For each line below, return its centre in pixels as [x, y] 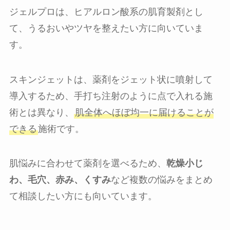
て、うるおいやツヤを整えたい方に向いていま [106, 28]
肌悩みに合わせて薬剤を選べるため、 [88, 164]
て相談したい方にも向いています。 [83, 196]
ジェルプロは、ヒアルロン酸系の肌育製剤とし [106, 12]
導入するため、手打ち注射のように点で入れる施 [111, 96]
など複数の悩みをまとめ [161, 180]
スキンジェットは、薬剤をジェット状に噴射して [111, 79]
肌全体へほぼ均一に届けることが [144, 112]
